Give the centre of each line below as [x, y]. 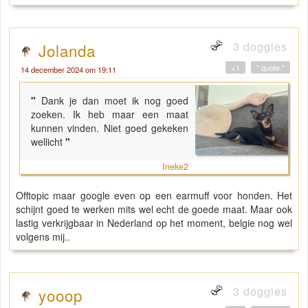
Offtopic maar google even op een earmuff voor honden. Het [154, 196]
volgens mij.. [44, 237]
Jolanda [67, 51]
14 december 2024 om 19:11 [68, 70]
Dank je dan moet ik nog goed [115, 101]
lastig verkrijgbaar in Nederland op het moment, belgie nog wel [154, 223]
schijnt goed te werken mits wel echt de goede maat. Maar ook [154, 209]
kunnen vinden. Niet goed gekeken [110, 128]
